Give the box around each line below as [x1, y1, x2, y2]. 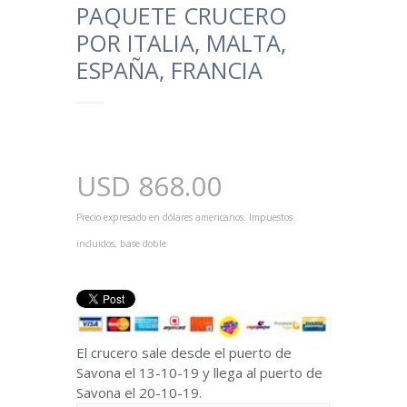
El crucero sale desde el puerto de [76, 343, 292, 362]
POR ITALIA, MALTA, [76, 27, 286, 58]
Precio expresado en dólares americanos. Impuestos [76, 211, 293, 223]
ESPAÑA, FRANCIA [76, 55, 263, 85]
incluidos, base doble [76, 237, 166, 250]
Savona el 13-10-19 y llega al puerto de [76, 363, 323, 382]
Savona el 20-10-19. [76, 383, 202, 402]
